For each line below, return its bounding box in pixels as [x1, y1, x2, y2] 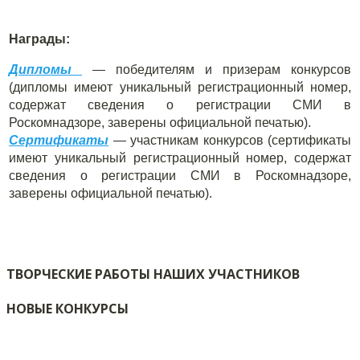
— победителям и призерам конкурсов [82, 63, 351, 77]
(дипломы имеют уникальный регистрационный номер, [9, 80, 351, 95]
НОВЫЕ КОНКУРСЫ [6, 299, 129, 317]
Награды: [9, 32, 70, 47]
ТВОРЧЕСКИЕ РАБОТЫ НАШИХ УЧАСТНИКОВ [6, 264, 300, 283]
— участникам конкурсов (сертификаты [108, 133, 351, 148]
